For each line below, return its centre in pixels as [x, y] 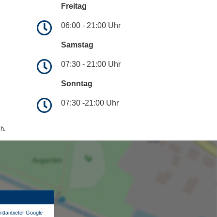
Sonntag [77, 83]
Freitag [74, 6]
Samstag [77, 45]
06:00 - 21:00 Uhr [91, 25]
